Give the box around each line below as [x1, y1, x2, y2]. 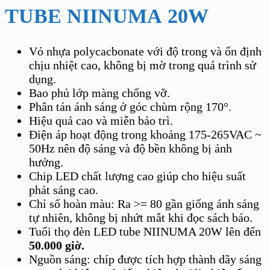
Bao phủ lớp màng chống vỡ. [29, 86, 170, 99]
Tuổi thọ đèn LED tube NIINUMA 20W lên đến [29, 224, 261, 238]
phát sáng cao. [29, 183, 98, 196]
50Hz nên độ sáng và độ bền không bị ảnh [29, 141, 232, 155]
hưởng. [29, 155, 63, 169]
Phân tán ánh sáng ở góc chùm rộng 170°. [29, 99, 231, 113]
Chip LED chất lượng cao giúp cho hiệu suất [29, 169, 246, 183]
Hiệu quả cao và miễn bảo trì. [29, 113, 173, 127]
